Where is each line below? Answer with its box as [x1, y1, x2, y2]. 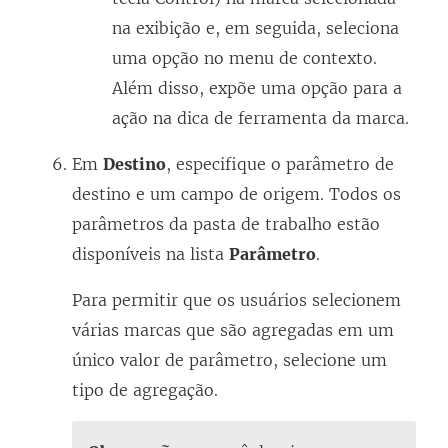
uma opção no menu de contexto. [112, 47, 377, 68]
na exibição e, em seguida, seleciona [112, 17, 399, 38]
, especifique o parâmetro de [166, 153, 394, 174]
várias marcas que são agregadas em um [72, 319, 394, 340]
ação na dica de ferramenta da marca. [112, 107, 409, 128]
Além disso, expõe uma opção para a [112, 77, 402, 98]
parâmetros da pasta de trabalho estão [72, 213, 380, 234]
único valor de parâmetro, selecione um [72, 349, 387, 370]
